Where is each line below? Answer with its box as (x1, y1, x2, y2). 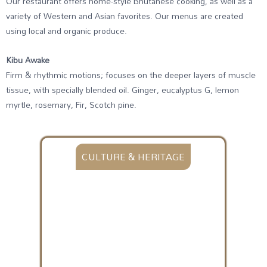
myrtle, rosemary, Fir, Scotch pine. (6, 96, 136, 113)
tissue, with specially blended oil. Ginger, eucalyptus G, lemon (6, 81, 239, 98)
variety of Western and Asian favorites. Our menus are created (6, 7, 243, 24)
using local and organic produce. (6, 22, 127, 39)
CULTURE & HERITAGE (82, 147, 185, 167)
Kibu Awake (6, 51, 49, 68)
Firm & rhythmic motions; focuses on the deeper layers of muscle (6, 66, 256, 83)
